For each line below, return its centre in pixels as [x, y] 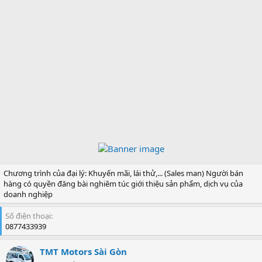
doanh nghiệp [28, 194]
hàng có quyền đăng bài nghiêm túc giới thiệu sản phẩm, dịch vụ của [123, 184]
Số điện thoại [28, 216]
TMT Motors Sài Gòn [83, 251]
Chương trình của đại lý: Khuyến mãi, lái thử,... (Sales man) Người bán [123, 173]
